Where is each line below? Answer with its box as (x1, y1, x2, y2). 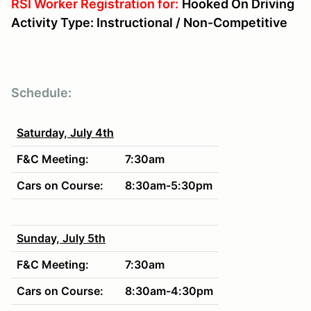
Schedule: (11, 85, 72, 100)
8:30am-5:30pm (125, 178, 212, 192)
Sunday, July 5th (17, 230, 106, 245)
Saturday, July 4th (17, 125, 114, 140)
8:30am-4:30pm (125, 283, 213, 298)
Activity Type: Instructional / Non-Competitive (11, 15, 287, 30)
